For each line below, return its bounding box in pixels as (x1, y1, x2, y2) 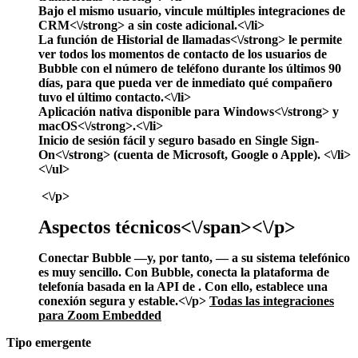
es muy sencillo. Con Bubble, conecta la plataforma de (38, 265, 329, 279)
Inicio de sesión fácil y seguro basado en (38, 133, 255, 147)
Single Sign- (255, 133, 319, 147)
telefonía (38, 279, 87, 293)
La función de (38, 32, 117, 46)
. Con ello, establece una (198, 279, 328, 293)
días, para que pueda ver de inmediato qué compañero (38, 75, 332, 89)
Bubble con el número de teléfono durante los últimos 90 (38, 61, 341, 75)
